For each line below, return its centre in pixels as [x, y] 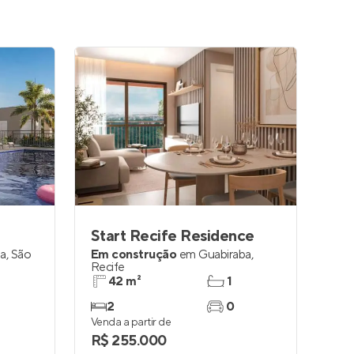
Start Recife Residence [173, 236]
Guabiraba [225, 254]
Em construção [134, 254]
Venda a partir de [131, 322]
